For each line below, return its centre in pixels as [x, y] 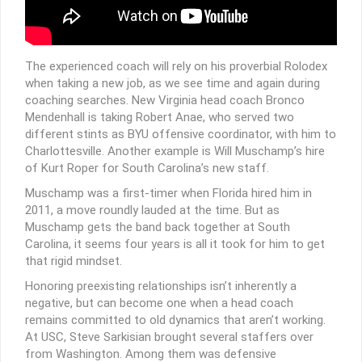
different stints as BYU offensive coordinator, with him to [181, 134]
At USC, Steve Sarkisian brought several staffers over [169, 337]
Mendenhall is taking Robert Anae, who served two [160, 117]
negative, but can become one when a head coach [159, 303]
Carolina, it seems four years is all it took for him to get [175, 244]
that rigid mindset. [74, 261]
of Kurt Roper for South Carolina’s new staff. [147, 168]
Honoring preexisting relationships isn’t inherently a [161, 286]
